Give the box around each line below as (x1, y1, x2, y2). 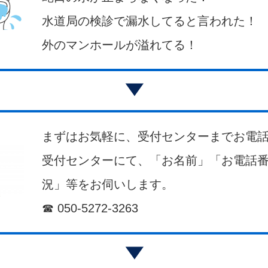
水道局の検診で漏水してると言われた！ (42, 14, 257, 28)
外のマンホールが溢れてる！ (42, 38, 197, 51)
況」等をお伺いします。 (42, 178, 173, 191)
